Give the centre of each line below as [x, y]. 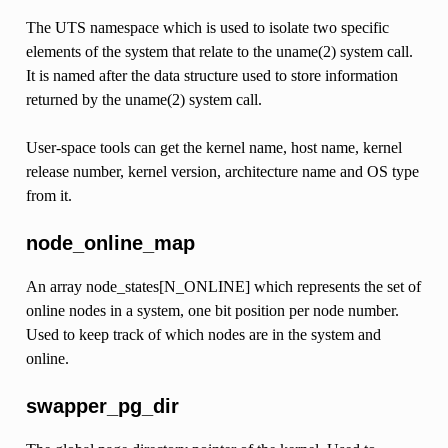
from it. [48, 195]
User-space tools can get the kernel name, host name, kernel [213, 147]
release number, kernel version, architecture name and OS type [222, 171]
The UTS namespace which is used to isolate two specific [207, 27]
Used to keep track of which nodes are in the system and [203, 334]
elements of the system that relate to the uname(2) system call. [219, 51]
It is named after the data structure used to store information [211, 75]
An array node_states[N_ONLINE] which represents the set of [223, 286]
